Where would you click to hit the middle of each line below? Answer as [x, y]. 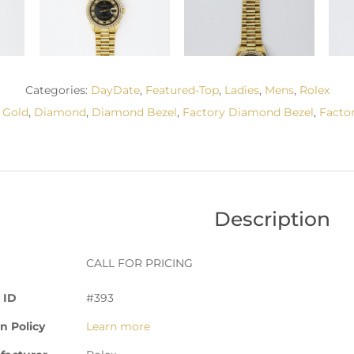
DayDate [115, 90]
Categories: [58, 90]
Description [272, 218]
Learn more [118, 327]
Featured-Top [182, 90]
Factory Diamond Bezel [248, 112]
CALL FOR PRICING [139, 264]
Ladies [241, 90]
